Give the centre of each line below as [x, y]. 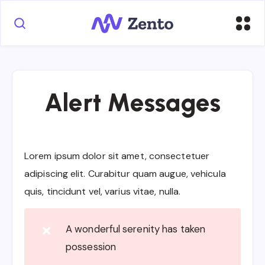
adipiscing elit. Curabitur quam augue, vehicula [125, 174]
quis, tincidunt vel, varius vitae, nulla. [103, 192]
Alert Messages [132, 103]
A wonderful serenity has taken [136, 229]
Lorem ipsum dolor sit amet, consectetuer [117, 156]
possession [91, 246]
